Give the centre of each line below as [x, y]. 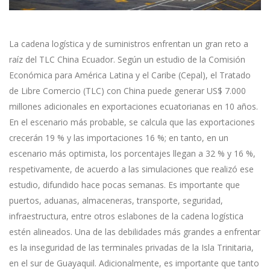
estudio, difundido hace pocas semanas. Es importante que [124, 185]
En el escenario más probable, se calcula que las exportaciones [132, 122]
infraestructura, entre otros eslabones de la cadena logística [126, 216]
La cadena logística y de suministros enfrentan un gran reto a [129, 44]
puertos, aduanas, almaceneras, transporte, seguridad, [116, 201]
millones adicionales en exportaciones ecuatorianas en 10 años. [133, 107]
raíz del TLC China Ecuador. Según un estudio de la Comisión [127, 60]
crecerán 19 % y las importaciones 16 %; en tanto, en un [119, 138]
